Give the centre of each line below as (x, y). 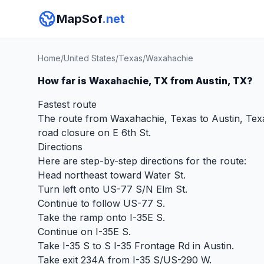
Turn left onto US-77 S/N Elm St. (113, 189)
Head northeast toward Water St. (112, 175)
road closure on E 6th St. (94, 133)
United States (90, 58)
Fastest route (67, 104)
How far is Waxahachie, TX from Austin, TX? (145, 81)
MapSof (79, 19)
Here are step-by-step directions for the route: (142, 161)
